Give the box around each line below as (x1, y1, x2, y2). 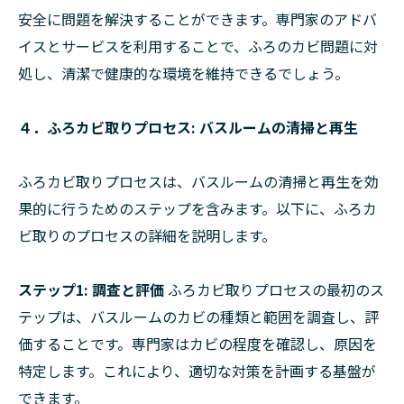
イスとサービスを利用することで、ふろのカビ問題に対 (18, 35, 378, 58)
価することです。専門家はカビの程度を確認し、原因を (18, 333, 377, 355)
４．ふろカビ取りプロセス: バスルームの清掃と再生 (18, 116, 358, 139)
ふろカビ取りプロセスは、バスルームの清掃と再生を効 (18, 170, 379, 193)
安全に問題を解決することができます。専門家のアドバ (18, 8, 377, 31)
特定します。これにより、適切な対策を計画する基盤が (18, 360, 376, 382)
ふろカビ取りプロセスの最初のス (164, 279, 384, 301)
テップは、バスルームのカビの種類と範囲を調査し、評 (18, 306, 379, 328)
